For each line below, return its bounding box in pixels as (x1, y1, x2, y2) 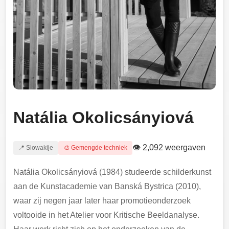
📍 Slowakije (18, 144, 53, 152)
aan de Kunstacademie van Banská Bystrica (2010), (13, 182, 201, 191)
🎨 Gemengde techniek (63, 144, 127, 152)
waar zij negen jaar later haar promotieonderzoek (13, 196, 191, 205)
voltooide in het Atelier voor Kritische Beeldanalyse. (13, 211, 199, 220)
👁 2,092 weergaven (132, 143, 205, 152)
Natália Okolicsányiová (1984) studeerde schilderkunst (13, 168, 211, 177)
